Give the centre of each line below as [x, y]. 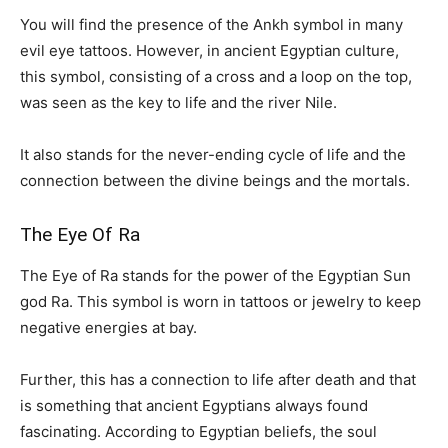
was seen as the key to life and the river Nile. [182, 102]
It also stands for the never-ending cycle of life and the [213, 154]
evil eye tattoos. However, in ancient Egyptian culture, [209, 50]
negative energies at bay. [110, 327]
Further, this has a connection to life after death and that [218, 379]
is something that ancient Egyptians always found [194, 405]
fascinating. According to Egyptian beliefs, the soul [198, 431]
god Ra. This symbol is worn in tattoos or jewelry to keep [220, 301]
